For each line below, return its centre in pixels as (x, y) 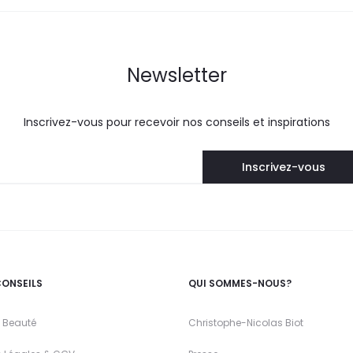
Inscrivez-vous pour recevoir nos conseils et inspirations (176, 123)
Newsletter (176, 76)
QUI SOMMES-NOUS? (240, 284)
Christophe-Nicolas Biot (246, 323)
